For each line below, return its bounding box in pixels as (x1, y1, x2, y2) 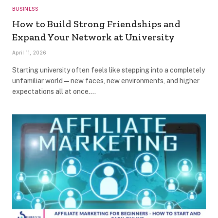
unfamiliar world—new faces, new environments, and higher (12, 77, 200, 85)
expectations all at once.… (12, 88, 96, 96)
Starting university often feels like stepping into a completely (12, 66, 205, 74)
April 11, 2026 (12, 50, 47, 56)
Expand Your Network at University (12, 31, 175, 43)
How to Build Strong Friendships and (12, 18, 181, 30)
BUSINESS (12, 6, 38, 12)
